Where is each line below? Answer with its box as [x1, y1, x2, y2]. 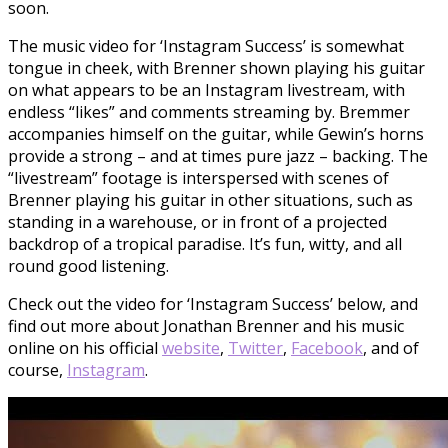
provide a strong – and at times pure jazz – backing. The [8, 145, 428, 168]
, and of [363, 337, 419, 360]
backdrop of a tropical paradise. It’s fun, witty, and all [8, 233, 402, 256]
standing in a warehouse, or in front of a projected [8, 211, 387, 234]
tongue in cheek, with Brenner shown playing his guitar [8, 57, 425, 80]
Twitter [228, 337, 283, 360]
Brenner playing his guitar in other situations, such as [8, 189, 413, 212]
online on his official [8, 337, 162, 360]
